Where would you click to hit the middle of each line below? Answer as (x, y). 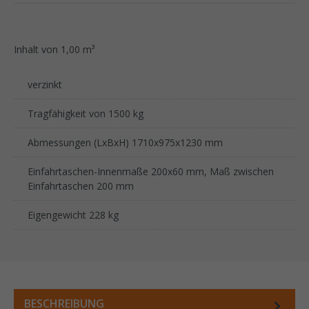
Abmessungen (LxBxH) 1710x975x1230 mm (125, 142)
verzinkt (45, 84)
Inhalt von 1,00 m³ (54, 49)
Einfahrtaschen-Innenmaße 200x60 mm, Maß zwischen (151, 171)
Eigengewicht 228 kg (73, 215)
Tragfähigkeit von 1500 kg (86, 113)
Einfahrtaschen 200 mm (81, 186)
